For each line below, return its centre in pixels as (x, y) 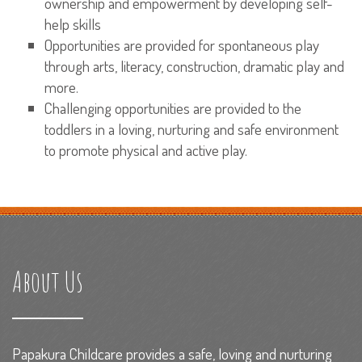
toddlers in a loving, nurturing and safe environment (192, 129)
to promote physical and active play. (146, 150)
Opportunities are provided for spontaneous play (182, 45)
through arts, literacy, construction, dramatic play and (194, 66)
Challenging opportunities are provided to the (173, 108)
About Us (48, 281)
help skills (73, 24)
